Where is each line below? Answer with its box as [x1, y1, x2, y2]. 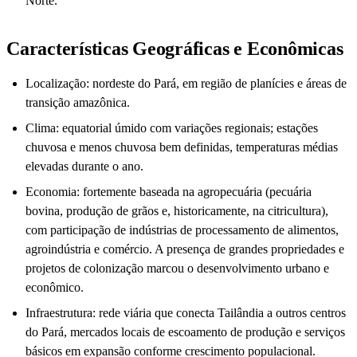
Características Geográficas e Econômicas [6, 38, 343, 60]
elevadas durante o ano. [25, 159, 143, 174]
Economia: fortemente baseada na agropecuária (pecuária [25, 185, 312, 199]
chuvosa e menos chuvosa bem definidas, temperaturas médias [25, 140, 338, 155]
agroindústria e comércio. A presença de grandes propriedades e [25, 242, 344, 257]
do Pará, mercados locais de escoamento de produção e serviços [25, 325, 345, 339]
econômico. [25, 280, 84, 295]
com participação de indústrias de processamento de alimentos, [25, 223, 339, 237]
